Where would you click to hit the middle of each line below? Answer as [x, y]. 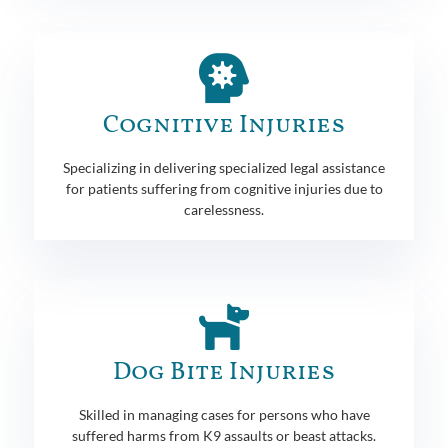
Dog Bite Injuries [224, 372]
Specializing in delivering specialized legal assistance [224, 167]
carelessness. [224, 209]
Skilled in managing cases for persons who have [224, 414]
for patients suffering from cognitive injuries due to [224, 188]
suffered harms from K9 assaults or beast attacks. [224, 435]
